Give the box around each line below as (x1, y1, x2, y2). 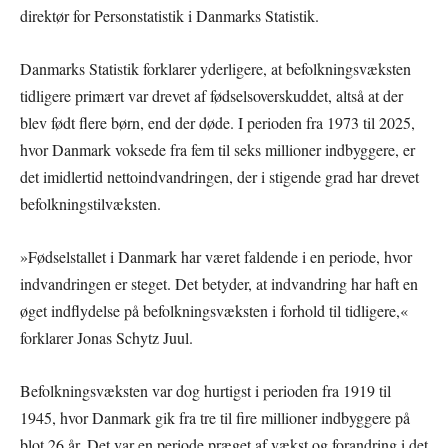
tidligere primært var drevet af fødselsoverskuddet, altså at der (20, 84, 403, 106)
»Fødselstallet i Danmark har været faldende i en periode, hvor (20, 245, 412, 267)
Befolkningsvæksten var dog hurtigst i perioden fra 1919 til (20, 379, 391, 401)
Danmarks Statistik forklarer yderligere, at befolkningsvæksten (20, 57, 411, 79)
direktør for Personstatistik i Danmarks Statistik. (20, 4, 319, 26)
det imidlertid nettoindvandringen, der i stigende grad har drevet (20, 165, 419, 187)
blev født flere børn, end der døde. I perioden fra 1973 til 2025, (20, 111, 415, 133)
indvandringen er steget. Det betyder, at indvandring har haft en (20, 272, 418, 294)
